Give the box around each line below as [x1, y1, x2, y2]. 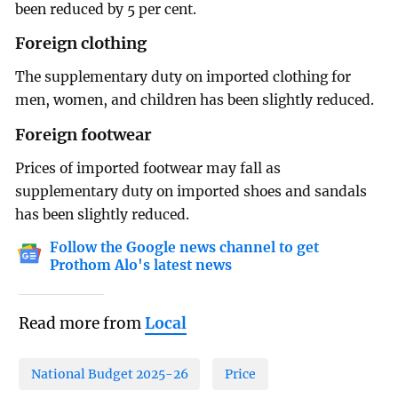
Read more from [18, 314, 145, 334]
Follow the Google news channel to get [50, 238, 320, 256]
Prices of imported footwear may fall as [15, 160, 282, 177]
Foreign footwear [15, 124, 153, 146]
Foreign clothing [15, 33, 147, 54]
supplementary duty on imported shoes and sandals [15, 183, 368, 200]
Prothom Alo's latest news [50, 256, 233, 274]
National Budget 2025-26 [30, 365, 188, 382]
